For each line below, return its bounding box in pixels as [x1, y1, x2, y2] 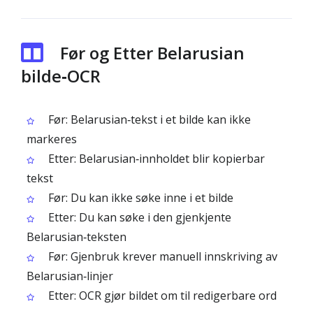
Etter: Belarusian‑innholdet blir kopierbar [45, 151, 265, 166]
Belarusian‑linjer [27, 268, 113, 284]
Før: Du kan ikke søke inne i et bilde [45, 190, 233, 205]
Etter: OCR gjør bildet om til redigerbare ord [45, 288, 277, 303]
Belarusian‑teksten [27, 229, 126, 245]
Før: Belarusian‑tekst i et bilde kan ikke [45, 112, 251, 127]
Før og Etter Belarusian [60, 41, 245, 64]
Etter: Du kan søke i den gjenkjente [45, 210, 231, 225]
